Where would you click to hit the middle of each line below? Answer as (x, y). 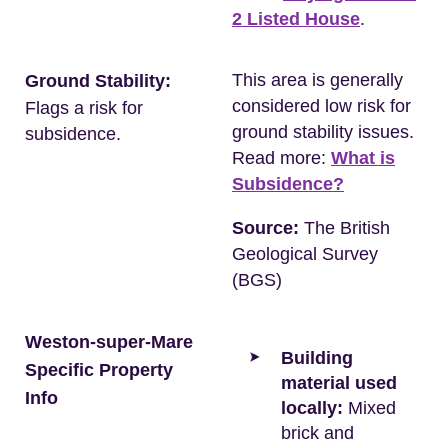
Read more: (281, 158)
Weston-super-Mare (109, 342)
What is (363, 158)
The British (344, 228)
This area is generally (317, 80)
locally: (312, 408)
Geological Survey (305, 254)
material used (339, 383)
